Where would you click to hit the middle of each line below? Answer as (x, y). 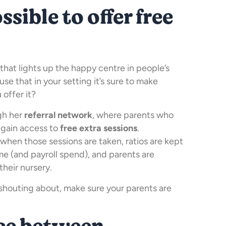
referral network (58, 115)
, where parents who (133, 115)
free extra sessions (99, 128)
